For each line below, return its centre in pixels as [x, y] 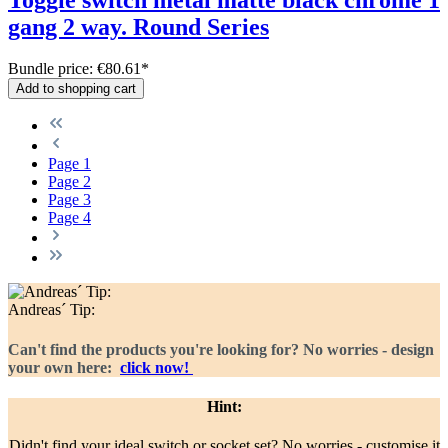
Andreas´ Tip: [51, 310]
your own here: [64, 367]
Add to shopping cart [76, 89]
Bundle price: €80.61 [74, 69]
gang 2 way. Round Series [138, 26]
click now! [156, 367]
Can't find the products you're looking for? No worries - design [221, 349]
